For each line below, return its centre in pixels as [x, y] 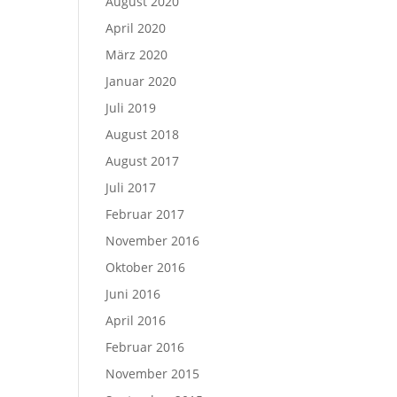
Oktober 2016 [146, 267]
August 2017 [143, 161]
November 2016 [153, 241]
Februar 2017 [145, 214]
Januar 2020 [141, 81]
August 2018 [143, 134]
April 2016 [136, 320]
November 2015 [153, 374]
